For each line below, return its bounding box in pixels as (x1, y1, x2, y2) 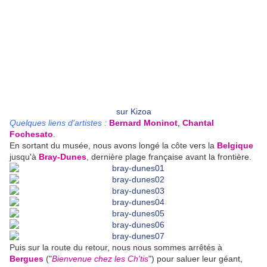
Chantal (182, 118, 214, 128)
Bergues (10, 254, 44, 264)
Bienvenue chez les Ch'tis (52, 254, 148, 264)
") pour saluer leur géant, (148, 254, 243, 264)
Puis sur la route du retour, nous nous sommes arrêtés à (10, 243, 222, 253)
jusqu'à (10, 152, 39, 162)
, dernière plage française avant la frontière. (86, 152, 252, 162)
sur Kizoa (116, 107, 151, 117)
